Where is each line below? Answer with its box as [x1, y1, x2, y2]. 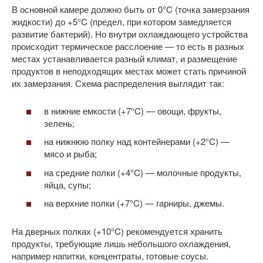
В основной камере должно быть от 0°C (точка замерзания [12, 3, 249, 16]
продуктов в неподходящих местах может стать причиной [12, 65, 246, 77]
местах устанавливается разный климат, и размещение [12, 52, 237, 65]
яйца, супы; [44, 178, 91, 191]
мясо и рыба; [44, 147, 97, 160]
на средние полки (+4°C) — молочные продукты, [44, 166, 241, 178]
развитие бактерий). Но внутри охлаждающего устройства [12, 28, 248, 41]
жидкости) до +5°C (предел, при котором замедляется [12, 15, 231, 28]
